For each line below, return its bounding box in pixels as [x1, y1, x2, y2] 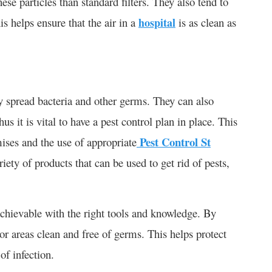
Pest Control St [137, 133, 211, 150]
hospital [138, 14, 175, 30]
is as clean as [175, 14, 236, 30]
